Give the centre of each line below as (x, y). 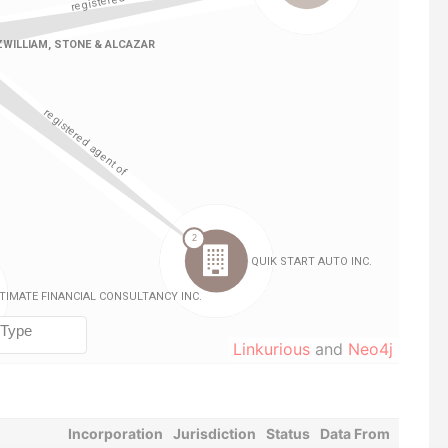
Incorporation (115, 433)
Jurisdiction (214, 433)
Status (287, 433)
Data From (354, 433)
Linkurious (271, 349)
